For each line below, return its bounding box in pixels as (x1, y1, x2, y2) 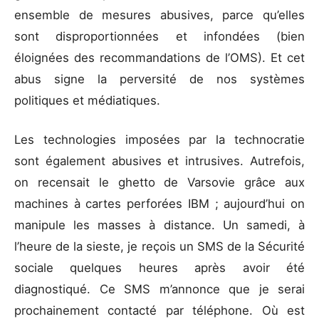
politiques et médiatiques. (14, 93, 164, 108)
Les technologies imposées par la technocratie (14, 132, 305, 147)
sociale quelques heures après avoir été (14, 261, 305, 276)
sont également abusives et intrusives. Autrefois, (14, 154, 305, 169)
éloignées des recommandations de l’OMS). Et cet (14, 50, 305, 65)
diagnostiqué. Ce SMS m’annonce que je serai (14, 282, 305, 297)
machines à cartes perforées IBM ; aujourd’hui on (14, 197, 305, 211)
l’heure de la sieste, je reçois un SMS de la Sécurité (14, 239, 305, 254)
